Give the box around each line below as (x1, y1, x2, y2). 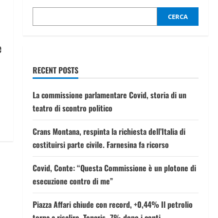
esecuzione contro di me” (32, 175, 113, 187)
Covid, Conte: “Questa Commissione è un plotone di (32, 162, 196, 174)
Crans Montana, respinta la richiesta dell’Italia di (32, 126, 185, 137)
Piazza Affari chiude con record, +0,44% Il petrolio (32, 199, 193, 210)
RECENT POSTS (32, 64, 78, 76)
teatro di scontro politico (32, 102, 112, 114)
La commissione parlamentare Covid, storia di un (32, 89, 186, 101)
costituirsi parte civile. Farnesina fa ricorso (32, 139, 169, 150)
